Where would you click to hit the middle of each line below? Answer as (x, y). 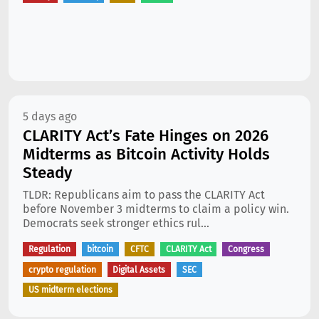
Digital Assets (139, 270)
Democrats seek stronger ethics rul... (116, 223)
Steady (47, 173)
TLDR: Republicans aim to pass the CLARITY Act (144, 195)
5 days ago (50, 116)
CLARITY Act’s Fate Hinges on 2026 (146, 136)
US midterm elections (70, 289)
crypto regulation (62, 270)
